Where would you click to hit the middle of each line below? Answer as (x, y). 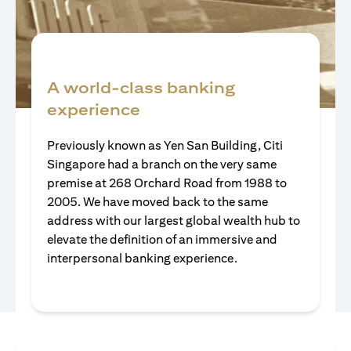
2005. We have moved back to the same (157, 201)
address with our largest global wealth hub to (174, 220)
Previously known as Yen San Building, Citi (165, 145)
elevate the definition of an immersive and (162, 239)
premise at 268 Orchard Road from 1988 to (167, 183)
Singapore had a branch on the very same (162, 164)
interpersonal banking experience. (142, 258)
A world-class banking (141, 87)
